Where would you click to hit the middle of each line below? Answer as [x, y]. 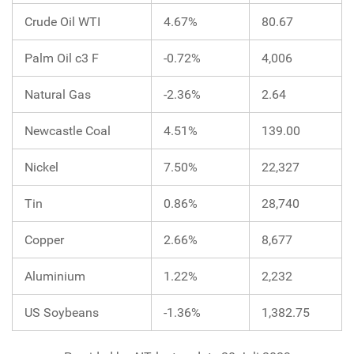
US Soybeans [62, 312]
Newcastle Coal [68, 130]
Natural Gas [58, 94]
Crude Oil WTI [62, 21]
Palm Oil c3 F [62, 58]
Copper [44, 239]
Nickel [41, 167]
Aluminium [55, 276]
